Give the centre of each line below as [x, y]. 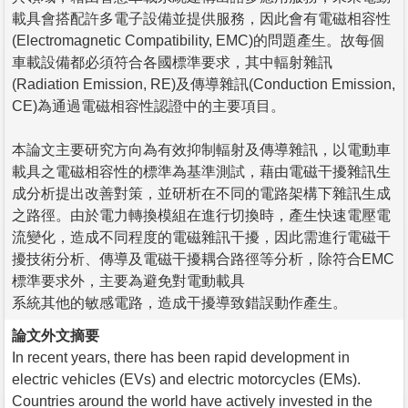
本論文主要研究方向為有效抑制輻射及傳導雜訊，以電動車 [201, 149]
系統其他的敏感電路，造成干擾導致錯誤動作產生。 [179, 302]
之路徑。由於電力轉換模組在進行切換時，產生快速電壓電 [201, 215]
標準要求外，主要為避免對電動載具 [128, 280]
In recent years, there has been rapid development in [181, 357]
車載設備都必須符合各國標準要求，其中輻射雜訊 [172, 62]
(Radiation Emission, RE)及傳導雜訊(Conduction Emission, [204, 84]
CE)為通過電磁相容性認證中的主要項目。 [148, 106]
